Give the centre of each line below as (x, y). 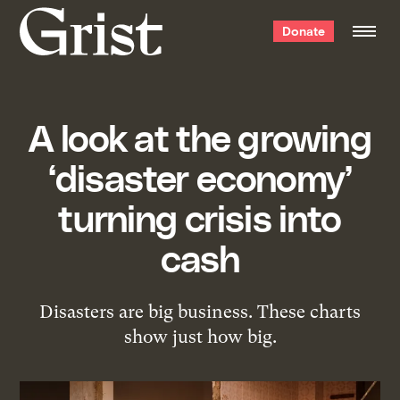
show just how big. (200, 336)
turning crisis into (200, 217)
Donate (303, 31)
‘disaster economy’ (200, 176)
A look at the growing (200, 136)
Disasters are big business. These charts (200, 311)
